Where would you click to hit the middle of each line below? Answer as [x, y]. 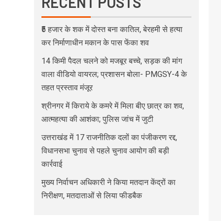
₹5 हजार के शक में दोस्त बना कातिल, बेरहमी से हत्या [112, 29]
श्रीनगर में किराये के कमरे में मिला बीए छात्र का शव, [112, 106]
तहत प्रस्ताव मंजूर [67, 87]
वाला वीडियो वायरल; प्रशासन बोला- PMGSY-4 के [114, 74]
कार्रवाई [52, 164]
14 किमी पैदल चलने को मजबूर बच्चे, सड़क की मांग [111, 61]
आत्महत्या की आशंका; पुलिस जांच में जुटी [97, 119]
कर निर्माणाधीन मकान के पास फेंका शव [95, 42]
